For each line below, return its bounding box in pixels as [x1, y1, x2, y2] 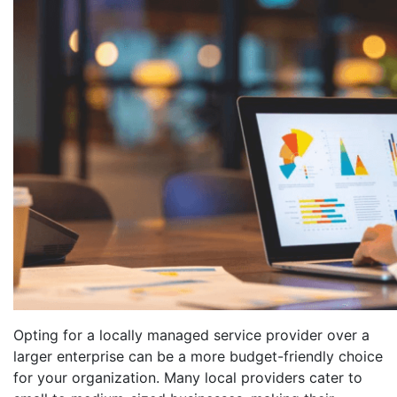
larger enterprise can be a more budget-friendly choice [13, 347, 383, 365]
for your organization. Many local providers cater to [13, 369, 362, 386]
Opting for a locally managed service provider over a [13, 326, 370, 344]
